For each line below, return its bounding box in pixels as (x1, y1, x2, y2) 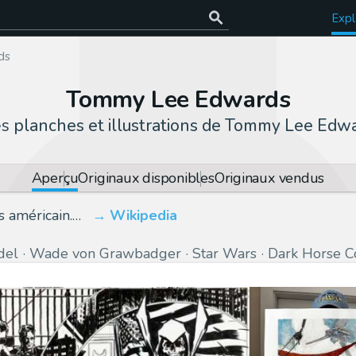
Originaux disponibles (78, 168, 215, 188)
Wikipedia (110, 205, 177, 225)
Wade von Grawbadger (29, 243, 181, 263)
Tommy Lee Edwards (65, 83, 291, 116)
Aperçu (31, 168, 79, 188)
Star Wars (192, 243, 257, 263)
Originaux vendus (214, 168, 325, 188)
